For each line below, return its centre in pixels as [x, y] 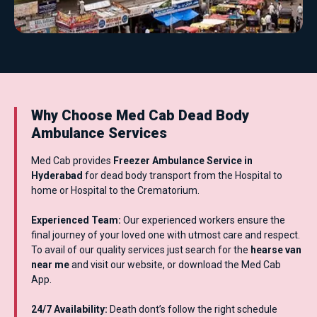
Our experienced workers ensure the [203, 220]
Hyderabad [57, 176]
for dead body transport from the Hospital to [183, 176]
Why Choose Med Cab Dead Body [140, 116]
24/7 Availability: [69, 310]
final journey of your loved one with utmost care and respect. [166, 235]
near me [50, 265]
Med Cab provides [72, 161]
